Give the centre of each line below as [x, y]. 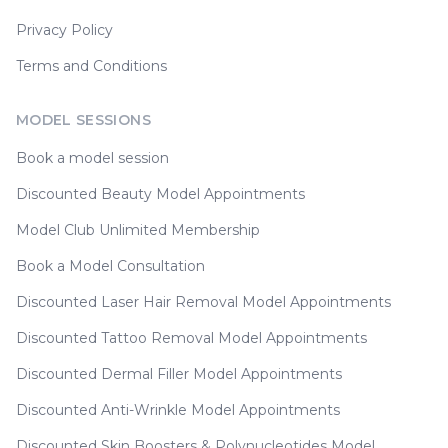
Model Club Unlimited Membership [138, 230]
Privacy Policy [64, 30]
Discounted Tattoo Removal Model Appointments [191, 338]
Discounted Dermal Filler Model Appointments [179, 374]
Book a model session [92, 158]
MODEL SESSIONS [83, 120]
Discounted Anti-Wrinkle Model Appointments [178, 410]
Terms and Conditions [91, 66]
